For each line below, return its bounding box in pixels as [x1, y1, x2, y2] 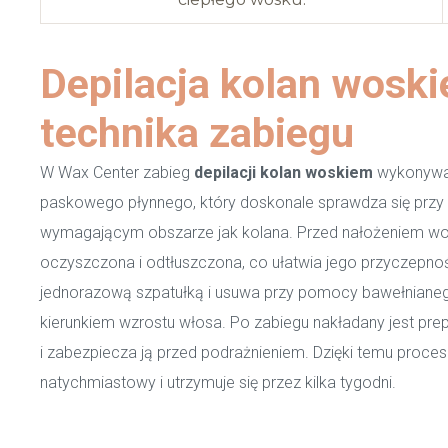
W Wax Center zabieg [40, 163, 194, 182]
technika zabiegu [40, 109, 354, 157]
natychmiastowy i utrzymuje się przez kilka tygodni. [40, 373, 396, 392]
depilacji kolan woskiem [194, 163, 373, 182]
